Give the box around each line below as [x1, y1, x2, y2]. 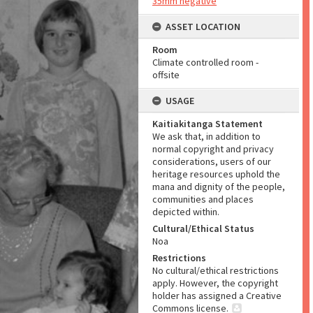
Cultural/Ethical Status [152, 222, 254, 235]
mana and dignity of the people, [152, 180, 285, 193]
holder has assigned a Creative [152, 289, 282, 302]
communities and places [152, 193, 254, 205]
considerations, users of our [152, 155, 271, 168]
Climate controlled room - [152, 56, 259, 68]
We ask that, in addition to [152, 130, 261, 143]
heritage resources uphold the [152, 168, 280, 180]
